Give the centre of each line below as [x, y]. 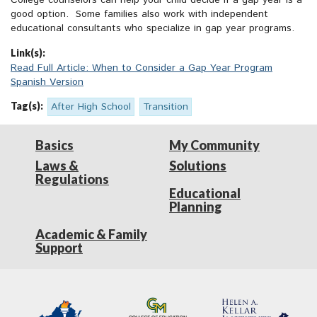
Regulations [72, 179]
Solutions [198, 166]
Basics [54, 145]
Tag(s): [27, 106]
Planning [196, 207]
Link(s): [28, 53]
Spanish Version [47, 82]
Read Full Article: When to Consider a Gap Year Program [142, 68]
